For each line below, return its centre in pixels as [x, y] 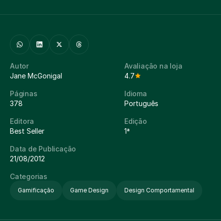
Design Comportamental [159, 190]
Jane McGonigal [36, 76]
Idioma [136, 93]
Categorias [29, 176]
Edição [136, 121]
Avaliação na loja [153, 66]
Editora [22, 121]
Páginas [24, 93]
